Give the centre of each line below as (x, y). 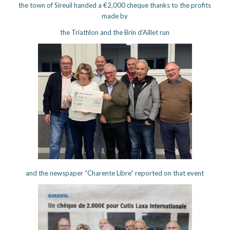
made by (115, 16)
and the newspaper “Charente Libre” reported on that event (115, 173)
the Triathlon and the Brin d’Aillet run (115, 32)
